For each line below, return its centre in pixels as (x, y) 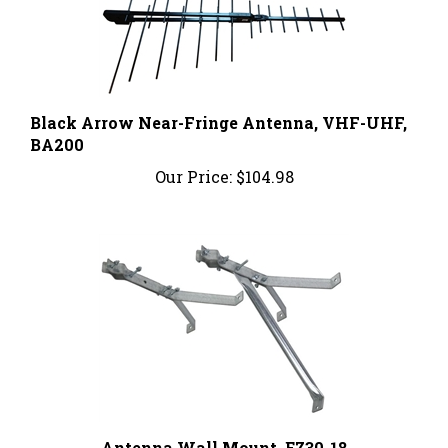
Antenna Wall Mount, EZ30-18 (224, 426)
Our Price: (193, 155)
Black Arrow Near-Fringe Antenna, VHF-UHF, (218, 101)
